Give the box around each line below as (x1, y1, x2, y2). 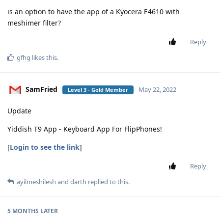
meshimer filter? (7, 18, 61, 27)
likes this (30, 53, 57, 62)
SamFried (26, 84, 57, 94)
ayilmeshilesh (17, 177, 56, 186)
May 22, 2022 (138, 84, 176, 94)
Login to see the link (10, 142, 80, 152)
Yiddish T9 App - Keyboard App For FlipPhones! (7, 124, 162, 134)
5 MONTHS (7, 207, 39, 215)
